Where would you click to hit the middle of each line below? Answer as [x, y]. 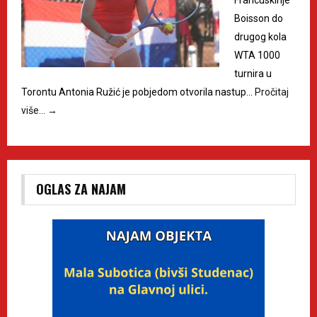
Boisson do [259, 18]
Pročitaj [272, 92]
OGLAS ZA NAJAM [81, 189]
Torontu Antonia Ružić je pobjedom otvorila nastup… [138, 92]
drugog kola [260, 36]
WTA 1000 [257, 55]
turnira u [253, 73]
